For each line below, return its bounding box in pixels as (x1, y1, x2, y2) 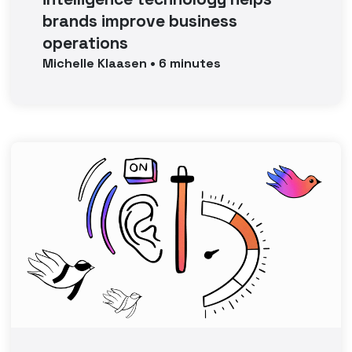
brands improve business (42, 10, 238, 31)
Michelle (42, 55, 95, 71)
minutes (167, 55, 222, 71)
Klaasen (97, 55, 148, 71)
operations (42, 32, 129, 53)
